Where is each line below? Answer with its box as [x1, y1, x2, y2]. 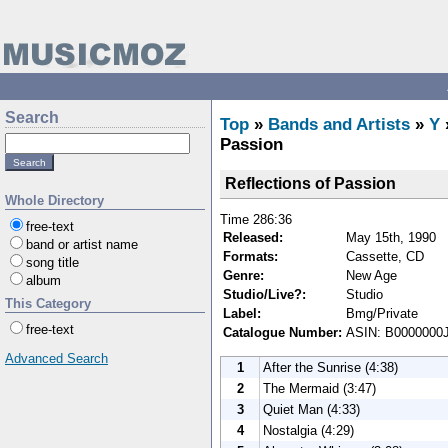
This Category [5, 296, 91, 311]
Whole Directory [5, 193, 104, 208]
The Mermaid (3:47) [263, 380, 376, 396]
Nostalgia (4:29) [263, 422, 354, 438]
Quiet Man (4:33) [263, 401, 360, 417]
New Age [346, 267, 397, 283]
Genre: [223, 267, 264, 283]
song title [26, 255, 79, 270]
